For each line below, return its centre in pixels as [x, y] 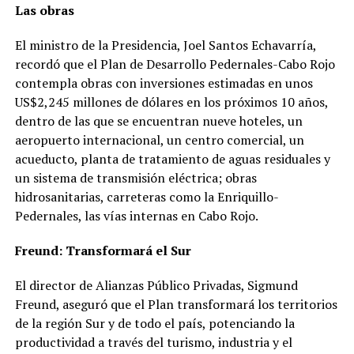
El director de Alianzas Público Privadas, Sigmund [156, 286]
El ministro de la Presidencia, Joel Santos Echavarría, [165, 45]
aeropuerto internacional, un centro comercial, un [159, 140]
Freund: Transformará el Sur [103, 251]
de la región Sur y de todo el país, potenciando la [154, 324]
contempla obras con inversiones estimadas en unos [164, 83]
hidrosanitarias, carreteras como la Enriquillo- [147, 197]
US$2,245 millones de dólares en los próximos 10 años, [171, 102]
